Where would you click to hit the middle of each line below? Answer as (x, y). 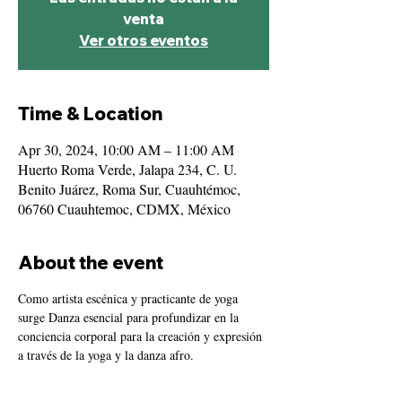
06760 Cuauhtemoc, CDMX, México (124, 209)
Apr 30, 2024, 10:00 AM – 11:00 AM (126, 149)
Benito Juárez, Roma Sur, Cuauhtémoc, (129, 189)
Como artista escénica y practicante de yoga (130, 298)
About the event (91, 262)
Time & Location (90, 114)
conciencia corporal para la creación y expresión (142, 336)
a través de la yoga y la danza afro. (106, 355)
